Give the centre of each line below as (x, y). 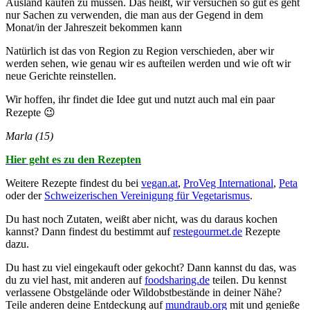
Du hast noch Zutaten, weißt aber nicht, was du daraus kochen (142, 219)
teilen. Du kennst (248, 280)
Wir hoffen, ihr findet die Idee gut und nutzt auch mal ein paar (140, 99)
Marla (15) (29, 136)
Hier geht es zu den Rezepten (73, 159)
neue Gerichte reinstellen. (61, 75)
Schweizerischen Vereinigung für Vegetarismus (147, 195)
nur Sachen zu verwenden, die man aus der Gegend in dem (134, 15)
